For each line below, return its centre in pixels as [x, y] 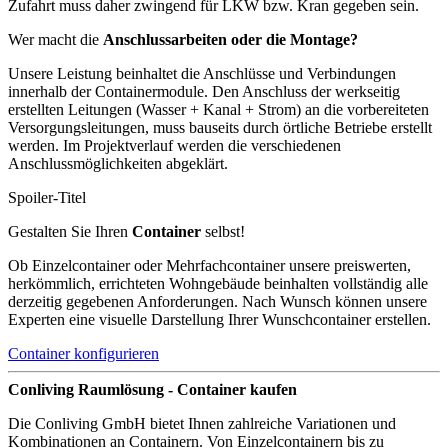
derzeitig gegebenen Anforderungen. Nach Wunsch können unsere [217, 301]
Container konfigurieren [83, 353]
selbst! [223, 231]
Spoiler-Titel [47, 197]
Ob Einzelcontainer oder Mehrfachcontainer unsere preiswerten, [209, 265]
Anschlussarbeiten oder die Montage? [230, 39]
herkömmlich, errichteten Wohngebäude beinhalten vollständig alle [218, 283]
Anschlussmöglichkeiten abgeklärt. [118, 163]
